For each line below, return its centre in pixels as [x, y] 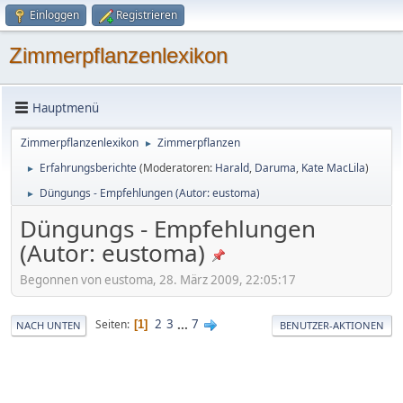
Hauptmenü [66, 107]
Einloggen [54, 15]
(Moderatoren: [177, 168]
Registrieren [147, 15]
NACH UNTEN [49, 325]
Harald [232, 168]
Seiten [111, 325]
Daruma [275, 168]
